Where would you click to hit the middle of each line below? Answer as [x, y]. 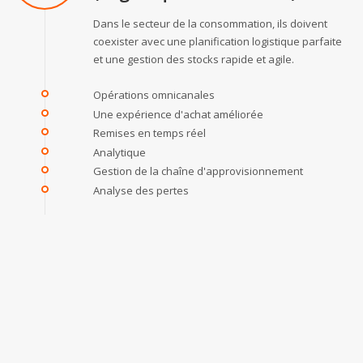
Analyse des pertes [141, 190]
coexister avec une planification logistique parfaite [218, 41]
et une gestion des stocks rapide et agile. [194, 59]
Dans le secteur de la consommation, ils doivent [210, 23]
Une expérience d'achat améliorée [178, 114]
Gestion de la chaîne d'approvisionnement [198, 171]
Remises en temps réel [149, 132]
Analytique [120, 152]
